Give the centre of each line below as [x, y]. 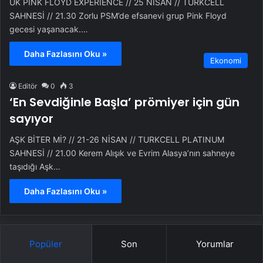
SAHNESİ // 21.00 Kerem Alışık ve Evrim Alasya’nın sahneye [122, 153]
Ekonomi [226, 61]
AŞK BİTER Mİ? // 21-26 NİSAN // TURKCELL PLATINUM [117, 140]
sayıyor [31, 119]
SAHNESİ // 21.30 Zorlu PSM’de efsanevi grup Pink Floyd [118, 16]
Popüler [46, 244]
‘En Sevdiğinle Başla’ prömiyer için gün [124, 102]
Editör [28, 86]
